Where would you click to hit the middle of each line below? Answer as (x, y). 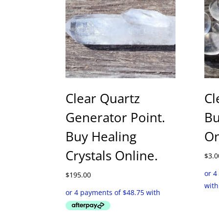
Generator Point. (116, 118)
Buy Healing (101, 137)
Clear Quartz (103, 99)
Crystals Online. (112, 156)
